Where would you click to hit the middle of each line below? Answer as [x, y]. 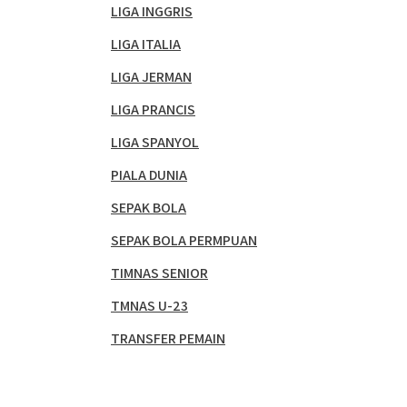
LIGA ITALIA [146, 44]
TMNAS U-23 [149, 306]
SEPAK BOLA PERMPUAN [184, 240]
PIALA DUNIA [149, 175]
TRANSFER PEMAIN [168, 338]
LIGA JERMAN [151, 77]
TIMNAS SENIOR [159, 273]
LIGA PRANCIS [153, 109]
